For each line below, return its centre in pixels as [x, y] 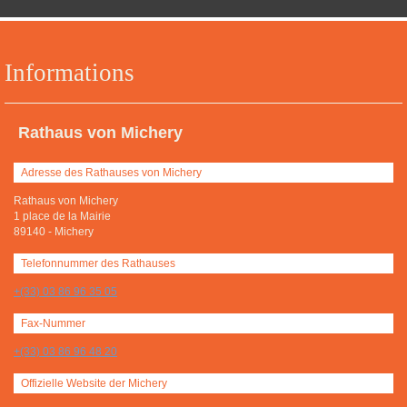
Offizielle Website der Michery [94, 383]
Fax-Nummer [53, 323]
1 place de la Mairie [62, 216]
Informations [69, 73]
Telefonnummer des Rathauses [98, 263]
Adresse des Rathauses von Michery [111, 172]
